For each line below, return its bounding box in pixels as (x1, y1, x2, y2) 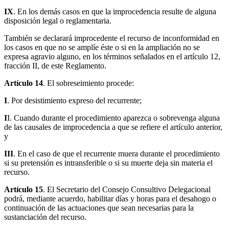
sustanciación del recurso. (4, 213, 86, 222)
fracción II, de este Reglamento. (4, 61, 106, 71)
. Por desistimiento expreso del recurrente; (7, 96, 142, 105)
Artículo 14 (4, 79, 43, 88)
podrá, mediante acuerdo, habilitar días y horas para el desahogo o (4, 194, 216, 203)
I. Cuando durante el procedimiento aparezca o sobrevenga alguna (7, 113, 220, 123)
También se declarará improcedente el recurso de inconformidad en (4, 34, 219, 43)
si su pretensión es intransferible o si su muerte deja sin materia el (4, 158, 213, 168)
